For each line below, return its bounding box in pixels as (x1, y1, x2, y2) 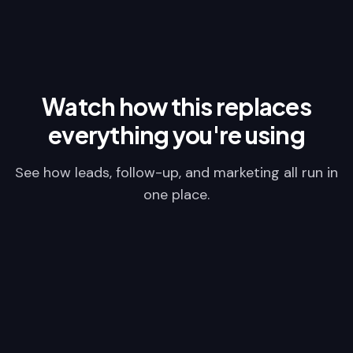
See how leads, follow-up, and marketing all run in (15, 163, 338, 182)
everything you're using (48, 120, 305, 150)
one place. (143, 185, 210, 204)
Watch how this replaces (42, 91, 311, 121)
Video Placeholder (129, 283, 224, 297)
